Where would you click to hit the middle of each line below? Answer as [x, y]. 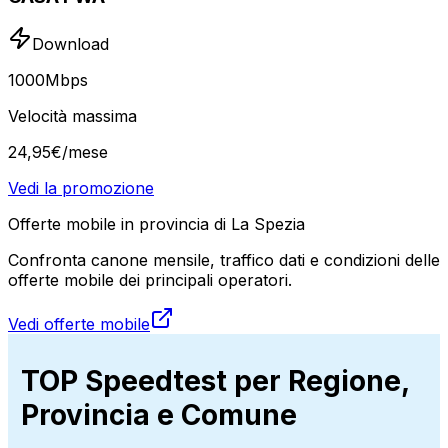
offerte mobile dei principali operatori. [150, 280]
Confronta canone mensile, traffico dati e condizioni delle [224, 260]
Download [70, 44]
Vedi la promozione [81, 188]
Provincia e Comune [158, 415]
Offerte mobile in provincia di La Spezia [156, 224]
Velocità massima [72, 116]
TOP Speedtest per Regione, [214, 381]
